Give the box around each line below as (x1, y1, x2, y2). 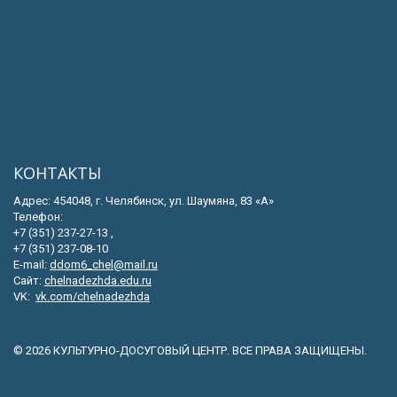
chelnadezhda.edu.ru (44, 274, 152, 288)
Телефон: (13, 210, 63, 224)
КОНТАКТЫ (13, 162, 101, 184)
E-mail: (13, 258, 50, 272)
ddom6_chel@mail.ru (50, 258, 158, 272)
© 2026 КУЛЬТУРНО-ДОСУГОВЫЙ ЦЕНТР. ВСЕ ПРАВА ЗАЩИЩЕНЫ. (13, 344, 367, 358)
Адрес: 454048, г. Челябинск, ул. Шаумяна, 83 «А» (13, 194, 274, 208)
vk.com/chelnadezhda (35, 290, 150, 304)
